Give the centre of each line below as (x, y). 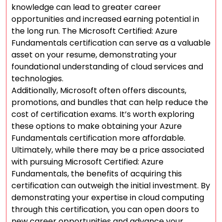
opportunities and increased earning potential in (105, 19)
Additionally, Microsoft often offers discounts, (99, 90)
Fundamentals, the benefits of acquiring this (97, 174)
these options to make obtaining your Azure (97, 126)
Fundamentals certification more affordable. (98, 138)
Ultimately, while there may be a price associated (108, 150)
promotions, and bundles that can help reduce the (110, 102)
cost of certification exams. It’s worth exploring (103, 114)
